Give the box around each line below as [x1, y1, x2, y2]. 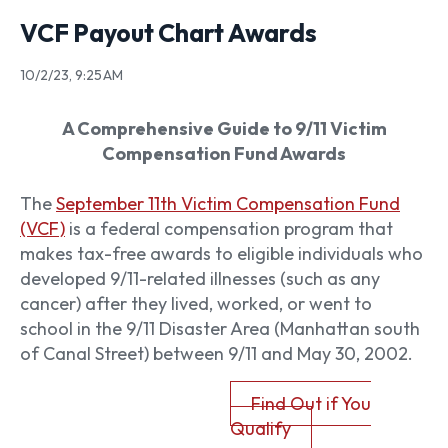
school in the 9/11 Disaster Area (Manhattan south [20, 316, 420, 340]
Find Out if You [251, 392, 371, 416]
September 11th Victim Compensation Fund [56, 191, 400, 215]
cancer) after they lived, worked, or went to [20, 291, 372, 315]
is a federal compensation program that [65, 216, 393, 240]
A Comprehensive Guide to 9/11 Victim [61, 116, 387, 140]
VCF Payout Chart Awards [20, 16, 317, 49]
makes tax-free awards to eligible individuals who [20, 241, 423, 265]
